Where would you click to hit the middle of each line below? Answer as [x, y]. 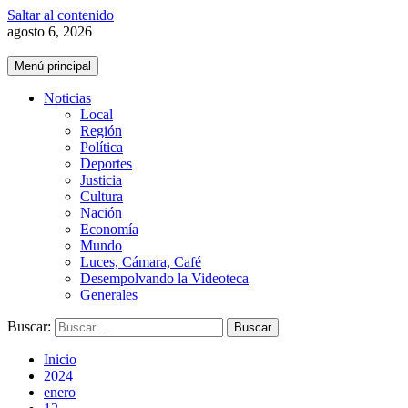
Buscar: [29, 326]
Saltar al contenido [61, 15]
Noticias [67, 98]
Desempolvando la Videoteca [164, 278]
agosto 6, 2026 [50, 31]
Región [101, 131]
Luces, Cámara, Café [141, 262]
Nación [101, 213]
